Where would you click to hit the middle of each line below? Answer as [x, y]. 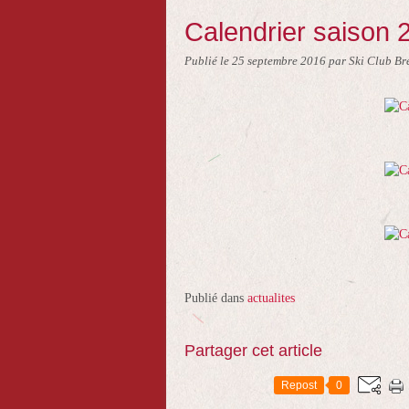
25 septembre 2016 [280, 61]
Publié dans [214, 298]
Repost [299, 385]
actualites [271, 298]
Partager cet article [253, 351]
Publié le [208, 61]
